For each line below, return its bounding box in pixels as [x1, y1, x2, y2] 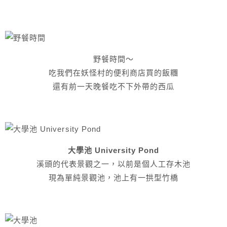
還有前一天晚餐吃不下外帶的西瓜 [52, 82, 175, 91]
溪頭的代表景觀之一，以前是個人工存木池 [36, 160, 191, 168]
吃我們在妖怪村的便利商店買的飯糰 [48, 68, 179, 77]
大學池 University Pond [67, 146, 160, 155]
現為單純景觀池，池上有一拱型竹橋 [48, 173, 179, 182]
